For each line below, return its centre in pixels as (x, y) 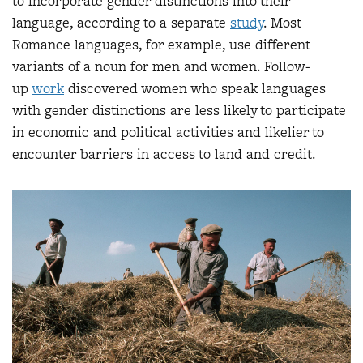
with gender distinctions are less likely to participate (179, 111)
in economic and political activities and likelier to (168, 132)
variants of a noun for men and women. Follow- (161, 67)
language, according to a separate (121, 23)
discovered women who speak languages (195, 89)
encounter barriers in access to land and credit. (164, 154)
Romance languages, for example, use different (161, 45)
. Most (282, 23)
